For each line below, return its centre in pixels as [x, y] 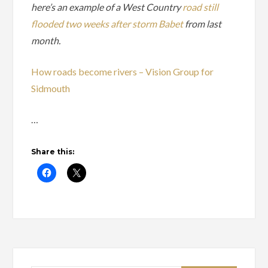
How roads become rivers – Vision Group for [123, 72]
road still [201, 7]
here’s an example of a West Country [107, 7]
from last [202, 24]
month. [46, 41]
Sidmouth [51, 89]
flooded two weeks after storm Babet [107, 24]
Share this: [53, 152]
